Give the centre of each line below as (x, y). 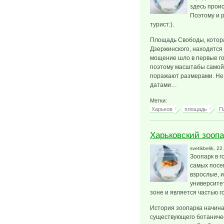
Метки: (159, 100)
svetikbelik (202, 148)
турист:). (162, 24)
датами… (163, 85)
